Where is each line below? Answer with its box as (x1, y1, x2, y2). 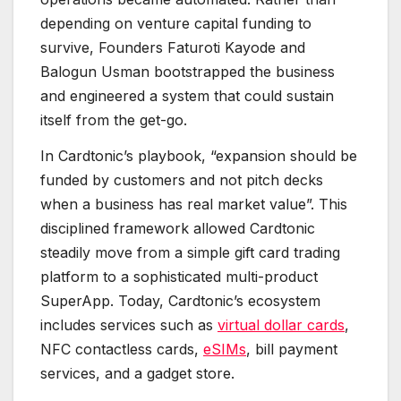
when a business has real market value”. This (40, 195, 347, 214)
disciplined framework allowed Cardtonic (40, 219, 315, 238)
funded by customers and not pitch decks (40, 171, 323, 190)
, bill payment (246, 340, 337, 359)
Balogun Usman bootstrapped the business (40, 63, 335, 81)
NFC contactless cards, (40, 340, 203, 359)
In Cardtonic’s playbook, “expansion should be (40, 147, 357, 166)
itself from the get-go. (40, 111, 192, 130)
